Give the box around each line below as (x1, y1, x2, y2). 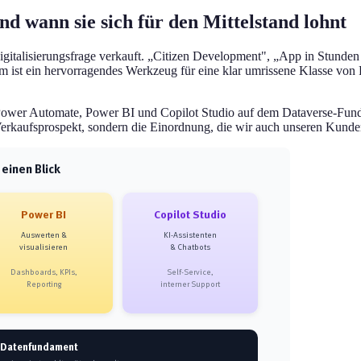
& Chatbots (170, 241, 210, 254)
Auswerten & (20, 229, 67, 242)
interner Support (160, 278, 221, 291)
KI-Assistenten (164, 229, 217, 242)
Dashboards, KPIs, (10, 266, 77, 279)
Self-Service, (167, 266, 214, 279)
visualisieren (19, 241, 68, 254)
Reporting (26, 278, 62, 291)
